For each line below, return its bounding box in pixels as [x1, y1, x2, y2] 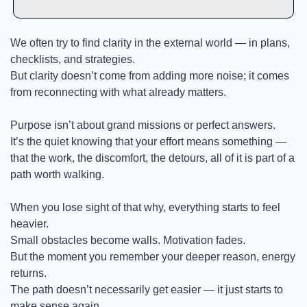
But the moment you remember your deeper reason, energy [10, 251, 295, 262]
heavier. [10, 218, 49, 230]
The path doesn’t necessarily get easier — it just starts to [10, 284, 283, 295]
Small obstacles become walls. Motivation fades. [10, 234, 245, 246]
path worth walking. [10, 169, 104, 180]
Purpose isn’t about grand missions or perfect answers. [10, 119, 275, 131]
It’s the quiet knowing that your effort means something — [10, 136, 286, 147]
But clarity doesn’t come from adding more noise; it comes [10, 70, 289, 82]
